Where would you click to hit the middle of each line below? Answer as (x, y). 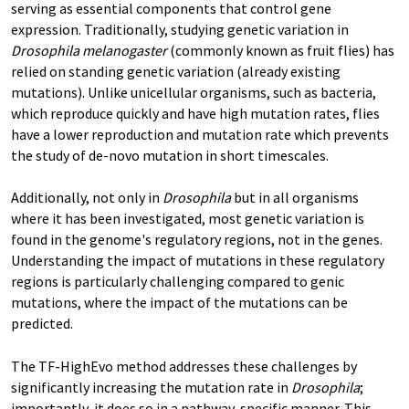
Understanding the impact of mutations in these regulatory (198, 260)
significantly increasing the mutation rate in (151, 387)
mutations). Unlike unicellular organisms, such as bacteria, (194, 92)
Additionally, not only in (87, 197)
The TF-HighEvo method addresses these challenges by (184, 366)
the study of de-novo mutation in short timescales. (170, 155)
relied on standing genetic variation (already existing (176, 71)
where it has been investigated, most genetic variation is (188, 218)
